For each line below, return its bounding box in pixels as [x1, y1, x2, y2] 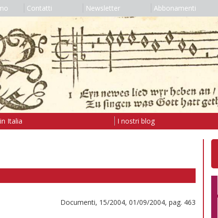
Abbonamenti [153, 3, 196, 13]
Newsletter [85, 3, 120, 13]
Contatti [26, 3, 52, 13]
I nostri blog [117, 116, 155, 126]
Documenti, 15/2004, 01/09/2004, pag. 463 [60, 197, 196, 207]
